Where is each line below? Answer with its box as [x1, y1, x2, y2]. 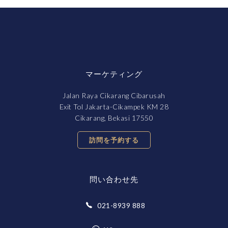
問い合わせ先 [90, 176, 138, 184]
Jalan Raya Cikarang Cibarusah [63, 91, 165, 100]
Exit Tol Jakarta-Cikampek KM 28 [59, 102, 169, 111]
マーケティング [85, 70, 142, 78]
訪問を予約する [89, 136, 139, 144]
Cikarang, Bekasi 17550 [75, 113, 153, 122]
